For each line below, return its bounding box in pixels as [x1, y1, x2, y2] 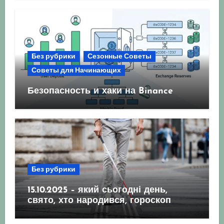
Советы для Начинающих [31, 65, 121, 74]
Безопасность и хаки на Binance [27, 86, 173, 96]
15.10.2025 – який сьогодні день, [27, 185, 167, 195]
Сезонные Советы [87, 51, 151, 60]
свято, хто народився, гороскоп [27, 195, 171, 205]
